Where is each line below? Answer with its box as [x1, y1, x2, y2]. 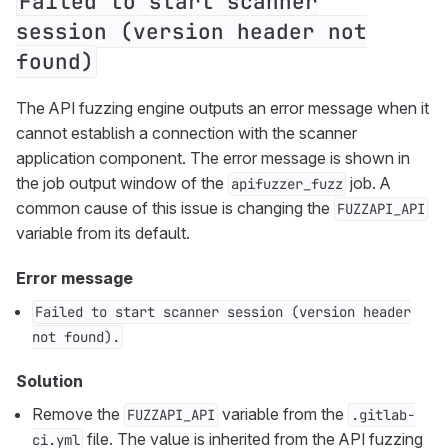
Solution [16, 371, 83, 391]
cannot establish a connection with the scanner [16, 123, 357, 143]
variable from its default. [16, 223, 190, 243]
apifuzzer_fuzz [231, 175, 343, 193]
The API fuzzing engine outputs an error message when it [16, 98, 429, 118]
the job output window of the [16, 173, 228, 193]
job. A [346, 173, 391, 193]
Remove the [32, 404, 124, 424]
